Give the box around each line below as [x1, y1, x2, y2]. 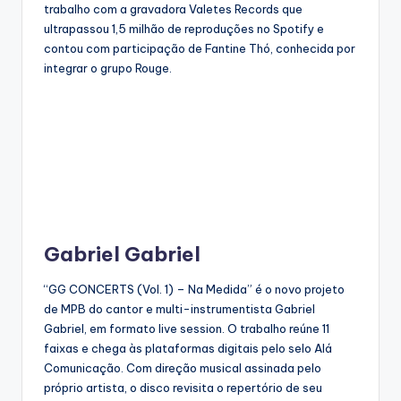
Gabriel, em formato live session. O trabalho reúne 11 [44, 321, 329, 337]
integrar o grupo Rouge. [44, 61, 175, 76]
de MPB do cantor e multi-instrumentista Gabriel [44, 302, 315, 317]
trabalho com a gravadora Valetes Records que [44, 2, 303, 17]
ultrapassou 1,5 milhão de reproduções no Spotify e [44, 21, 324, 37]
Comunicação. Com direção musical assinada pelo [44, 361, 321, 376]
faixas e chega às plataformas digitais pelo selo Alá [44, 341, 332, 356]
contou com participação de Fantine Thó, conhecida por [44, 41, 355, 56]
